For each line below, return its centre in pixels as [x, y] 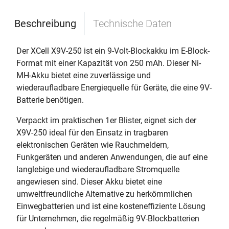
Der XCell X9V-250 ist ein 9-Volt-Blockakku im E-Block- [113, 51]
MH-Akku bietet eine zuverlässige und [84, 75]
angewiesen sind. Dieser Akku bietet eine [89, 182]
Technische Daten [132, 24]
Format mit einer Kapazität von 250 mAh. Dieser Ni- [109, 63]
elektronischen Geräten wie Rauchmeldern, [93, 145]
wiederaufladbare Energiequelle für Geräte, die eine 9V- [114, 88]
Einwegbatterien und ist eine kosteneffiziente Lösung [111, 206]
